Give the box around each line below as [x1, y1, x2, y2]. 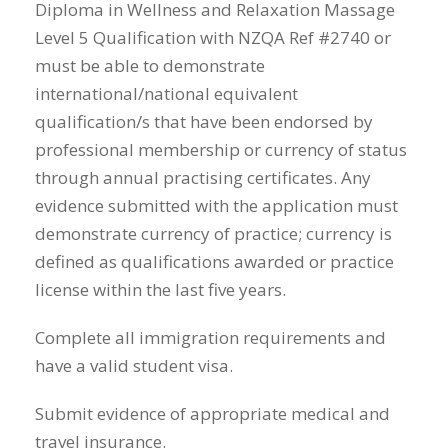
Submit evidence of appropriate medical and [35, 402, 390, 426]
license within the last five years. [35, 278, 286, 302]
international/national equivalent [35, 82, 298, 106]
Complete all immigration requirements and [35, 326, 386, 350]
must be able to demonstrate [35, 54, 265, 78]
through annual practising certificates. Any [35, 166, 371, 190]
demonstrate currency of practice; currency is [35, 222, 392, 246]
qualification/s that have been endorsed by [35, 110, 373, 134]
